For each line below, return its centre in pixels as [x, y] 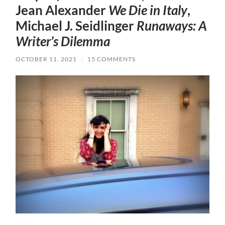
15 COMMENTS [112, 59]
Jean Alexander [62, 10]
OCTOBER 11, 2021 [46, 59]
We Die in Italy [148, 10]
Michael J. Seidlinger [76, 25]
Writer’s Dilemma [63, 41]
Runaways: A [172, 25]
